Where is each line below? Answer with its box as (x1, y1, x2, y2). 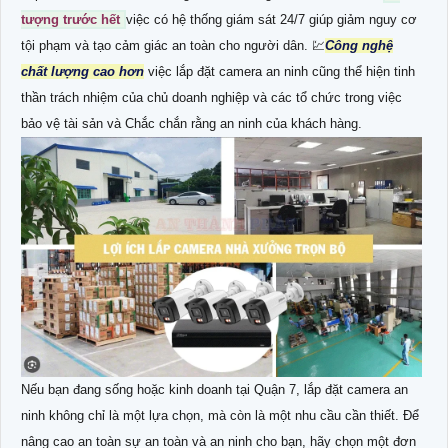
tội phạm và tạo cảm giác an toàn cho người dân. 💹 (21, 37, 325, 53)
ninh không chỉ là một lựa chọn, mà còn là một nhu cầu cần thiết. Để (21, 408, 419, 424)
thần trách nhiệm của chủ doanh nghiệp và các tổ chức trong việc (21, 89, 402, 105)
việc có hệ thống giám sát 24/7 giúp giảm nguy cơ (126, 11, 417, 27)
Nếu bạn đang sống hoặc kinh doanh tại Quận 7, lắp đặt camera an (21, 382, 408, 398)
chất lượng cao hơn (21, 63, 144, 79)
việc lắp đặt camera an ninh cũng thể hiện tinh (144, 63, 415, 79)
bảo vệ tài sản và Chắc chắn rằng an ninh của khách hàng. (21, 115, 362, 131)
